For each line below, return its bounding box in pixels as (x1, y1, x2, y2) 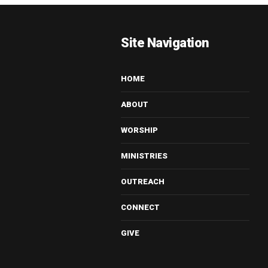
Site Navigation (121, 35, 209, 50)
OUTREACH (121, 176, 165, 186)
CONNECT (121, 202, 160, 212)
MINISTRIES (121, 151, 168, 160)
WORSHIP (121, 125, 159, 135)
